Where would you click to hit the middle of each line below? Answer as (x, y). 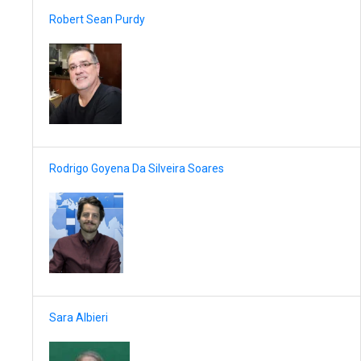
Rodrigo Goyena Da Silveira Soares (137, 169)
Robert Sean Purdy (97, 20)
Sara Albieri (79, 318)
